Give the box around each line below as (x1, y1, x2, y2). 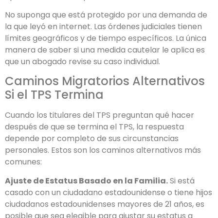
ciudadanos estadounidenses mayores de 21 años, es (5, 198, 204, 210)
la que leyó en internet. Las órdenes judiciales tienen (5, 21, 202, 33)
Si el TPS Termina (5, 87, 104, 103)
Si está (168, 175, 195, 186)
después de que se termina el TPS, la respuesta (5, 121, 184, 133)
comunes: (5, 156, 42, 168)
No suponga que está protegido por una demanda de (5, 9, 207, 21)
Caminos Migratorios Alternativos (5, 73, 205, 90)
